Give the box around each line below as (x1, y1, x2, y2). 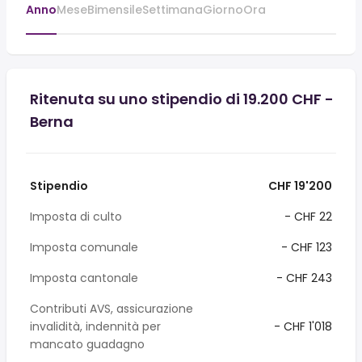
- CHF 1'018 (271, 318, 332, 335)
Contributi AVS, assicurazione (30, 301, 193, 317)
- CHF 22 (281, 208, 332, 225)
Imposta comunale (30, 239, 138, 255)
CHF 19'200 (266, 178, 332, 194)
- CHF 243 (273, 270, 332, 286)
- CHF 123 (278, 239, 332, 255)
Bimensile (87, 2, 142, 18)
